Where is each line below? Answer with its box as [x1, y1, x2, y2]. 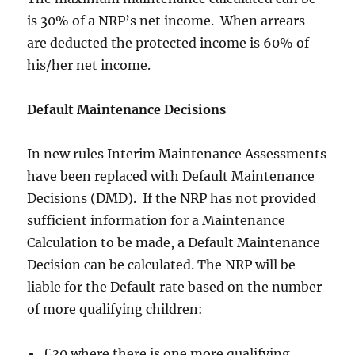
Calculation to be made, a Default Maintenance [27, 235, 321, 251]
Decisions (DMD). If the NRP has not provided [27, 190, 317, 207]
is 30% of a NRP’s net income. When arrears [27, 13, 306, 29]
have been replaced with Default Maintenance [27, 168, 315, 185]
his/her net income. [27, 57, 151, 74]
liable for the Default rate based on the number [27, 279, 323, 296]
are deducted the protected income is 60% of [27, 35, 310, 52]
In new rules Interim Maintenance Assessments [27, 146, 327, 162]
